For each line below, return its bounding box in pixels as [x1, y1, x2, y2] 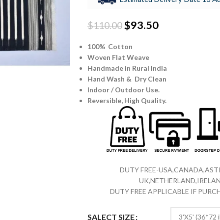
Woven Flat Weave [87, 53, 149, 62]
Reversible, [87, 96, 124, 105]
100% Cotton [87, 42, 133, 51]
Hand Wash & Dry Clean [87, 75, 166, 83]
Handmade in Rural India [87, 64, 167, 73]
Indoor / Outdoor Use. [87, 85, 160, 94]
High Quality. [124, 96, 166, 105]
